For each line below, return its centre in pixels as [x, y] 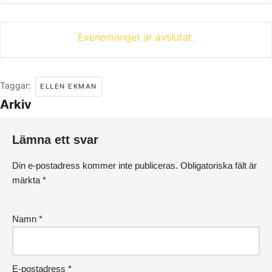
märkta [27, 180]
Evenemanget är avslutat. [136, 37]
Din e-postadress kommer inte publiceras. [95, 166]
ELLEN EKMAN [69, 87]
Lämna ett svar [55, 140]
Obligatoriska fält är [219, 166]
